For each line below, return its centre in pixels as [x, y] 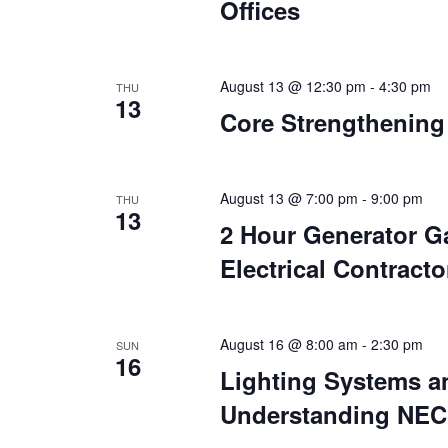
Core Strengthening [332, 122]
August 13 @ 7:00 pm [288, 198]
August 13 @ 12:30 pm [292, 86]
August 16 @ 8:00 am [288, 344]
